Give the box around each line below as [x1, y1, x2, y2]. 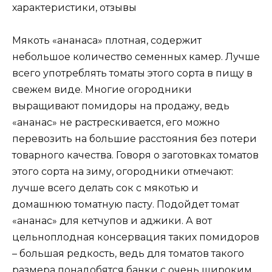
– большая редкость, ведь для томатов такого [12, 248, 244, 260]
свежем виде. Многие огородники [12, 84, 192, 96]
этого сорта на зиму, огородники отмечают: [12, 166, 233, 178]
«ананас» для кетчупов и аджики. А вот [12, 215, 212, 227]
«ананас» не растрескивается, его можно [12, 117, 220, 129]
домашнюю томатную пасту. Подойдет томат [12, 199, 239, 211]
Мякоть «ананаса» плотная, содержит [12, 35, 202, 47]
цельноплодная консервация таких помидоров [12, 231, 259, 243]
